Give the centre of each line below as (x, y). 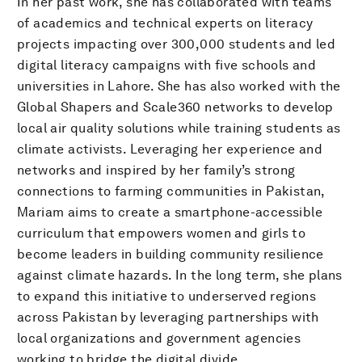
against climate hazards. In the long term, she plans (180, 275)
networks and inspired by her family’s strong (156, 170)
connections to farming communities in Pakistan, (171, 191)
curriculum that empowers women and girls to (162, 233)
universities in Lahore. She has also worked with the (179, 86)
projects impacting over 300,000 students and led (177, 44)
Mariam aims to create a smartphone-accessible (170, 212)
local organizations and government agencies (159, 338)
